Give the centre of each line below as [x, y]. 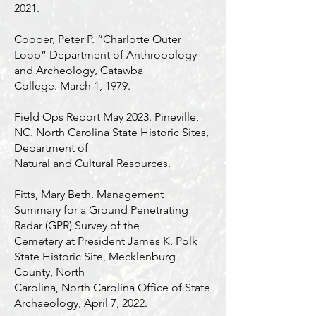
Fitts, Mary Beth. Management [89, 194]
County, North [51, 272]
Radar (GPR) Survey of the [78, 225]
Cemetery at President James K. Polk [106, 241]
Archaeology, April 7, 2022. [81, 303]
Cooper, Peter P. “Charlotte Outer [98, 39]
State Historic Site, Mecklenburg [95, 256]
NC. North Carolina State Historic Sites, [111, 132]
